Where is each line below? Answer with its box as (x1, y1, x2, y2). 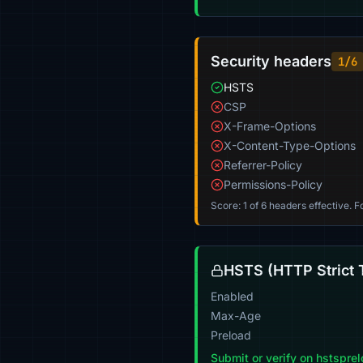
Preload (211, 328, 251, 342)
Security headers (211, 53, 331, 70)
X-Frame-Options (224, 119, 316, 133)
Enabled (211, 289, 254, 303)
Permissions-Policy (224, 177, 322, 191)
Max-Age (211, 309, 261, 322)
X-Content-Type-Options (224, 139, 356, 152)
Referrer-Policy (224, 158, 302, 172)
